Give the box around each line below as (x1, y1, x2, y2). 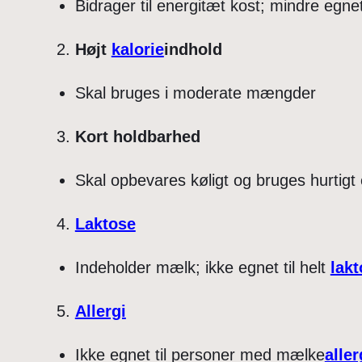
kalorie (111, 40, 164, 59)
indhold (163, 40, 222, 59)
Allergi (74, 302, 126, 321)
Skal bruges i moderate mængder (74, 84, 316, 103)
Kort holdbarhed (74, 128, 200, 146)
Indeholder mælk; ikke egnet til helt (74, 259, 330, 277)
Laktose (74, 215, 136, 234)
